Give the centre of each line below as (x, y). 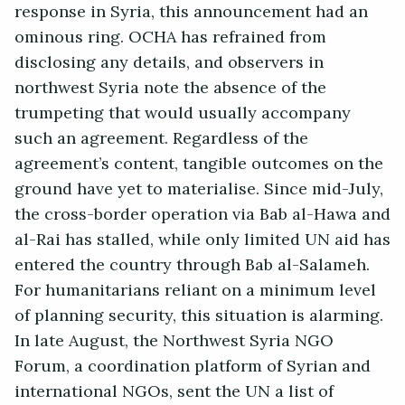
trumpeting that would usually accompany (183, 113)
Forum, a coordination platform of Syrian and (193, 367)
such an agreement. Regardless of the (161, 139)
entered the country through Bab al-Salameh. (192, 265)
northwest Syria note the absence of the (170, 88)
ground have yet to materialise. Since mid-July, (199, 189)
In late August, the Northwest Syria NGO (174, 341)
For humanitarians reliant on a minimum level (195, 291)
